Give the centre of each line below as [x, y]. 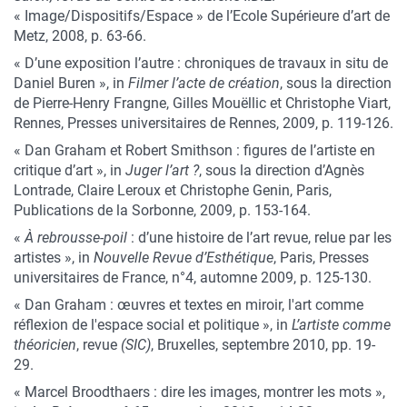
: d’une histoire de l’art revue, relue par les [259, 238]
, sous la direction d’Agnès [282, 170]
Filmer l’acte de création [204, 83]
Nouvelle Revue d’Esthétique [184, 258]
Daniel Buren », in [71, 83]
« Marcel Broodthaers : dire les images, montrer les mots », [199, 392]
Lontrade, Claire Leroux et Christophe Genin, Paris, [173, 190]
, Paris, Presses [321, 258]
